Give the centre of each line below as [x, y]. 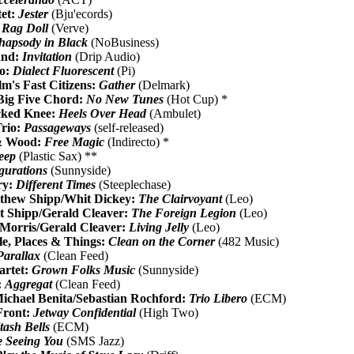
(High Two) [168, 312]
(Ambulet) [174, 113]
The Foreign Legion [184, 213]
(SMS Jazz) [94, 341]
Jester [34, 13]
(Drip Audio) [106, 56]
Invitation [47, 56]
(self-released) [128, 127]
